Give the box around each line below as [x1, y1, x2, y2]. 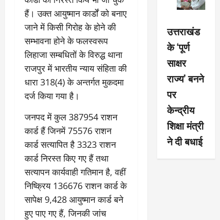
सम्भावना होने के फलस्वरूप [25, 34, 108, 47]
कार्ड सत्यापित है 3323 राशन [25, 138, 116, 150]
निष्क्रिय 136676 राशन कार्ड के [25, 179, 127, 192]
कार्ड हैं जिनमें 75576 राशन [25, 124, 111, 137]
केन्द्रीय [166, 102, 194, 117]
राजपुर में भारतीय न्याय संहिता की [25, 62, 127, 74]
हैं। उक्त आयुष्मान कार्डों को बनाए [25, 7, 127, 19]
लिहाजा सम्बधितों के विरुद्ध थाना [25, 48, 122, 60]
